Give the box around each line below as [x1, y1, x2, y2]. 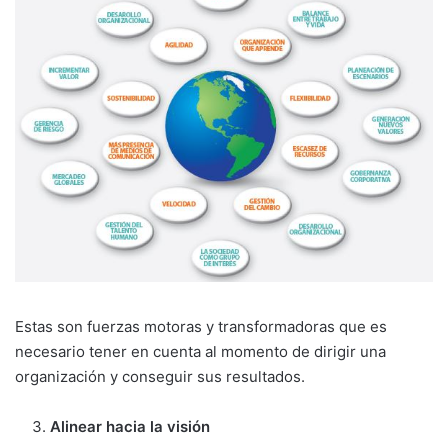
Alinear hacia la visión [50, 417, 210, 437]
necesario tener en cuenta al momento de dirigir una [15, 342, 386, 362]
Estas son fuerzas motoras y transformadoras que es [15, 317, 387, 337]
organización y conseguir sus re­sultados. [15, 367, 305, 387]
